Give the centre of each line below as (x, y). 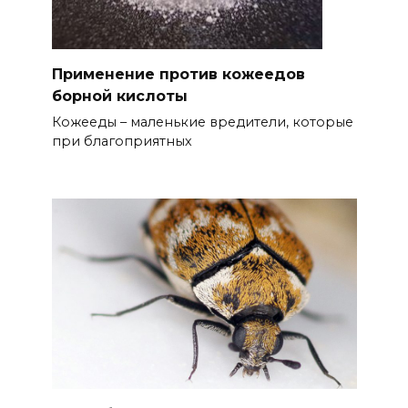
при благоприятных (122, 142)
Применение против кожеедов (178, 74)
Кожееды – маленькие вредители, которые (202, 122)
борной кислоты (119, 96)
